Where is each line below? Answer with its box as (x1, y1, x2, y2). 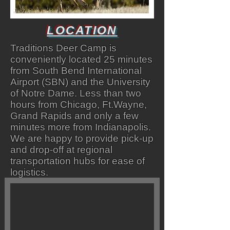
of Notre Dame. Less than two (10, 88, 141, 99)
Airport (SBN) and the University (10, 76, 150, 87)
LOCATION (47, 24, 118, 37)
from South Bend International (10, 65, 142, 76)
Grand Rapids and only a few (10, 110, 139, 121)
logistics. (10, 167, 53, 178)
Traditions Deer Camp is (10, 43, 117, 53)
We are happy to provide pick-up (10, 133, 154, 144)
